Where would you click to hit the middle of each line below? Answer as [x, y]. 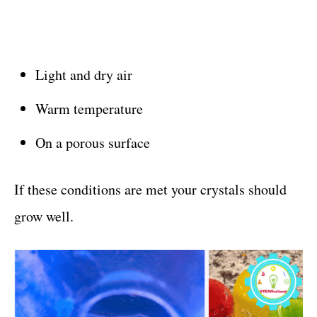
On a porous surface [93, 142]
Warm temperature [89, 108]
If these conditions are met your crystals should [150, 189]
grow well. [44, 216]
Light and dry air [84, 74]
